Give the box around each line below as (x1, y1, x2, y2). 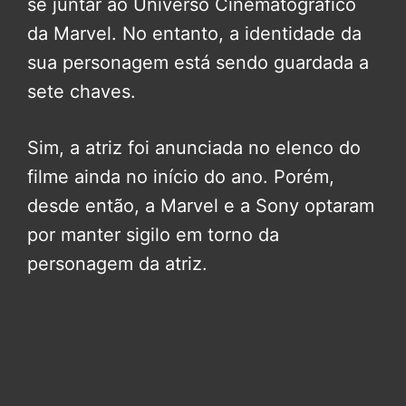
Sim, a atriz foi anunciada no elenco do (27, 137, 361, 159)
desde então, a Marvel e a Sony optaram (27, 195, 374, 217)
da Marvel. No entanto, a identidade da (27, 23, 362, 45)
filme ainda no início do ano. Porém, (27, 166, 334, 188)
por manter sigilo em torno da (27, 224, 279, 246)
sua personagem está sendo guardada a (27, 52, 369, 74)
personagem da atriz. (27, 253, 208, 275)
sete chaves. (27, 81, 136, 103)
